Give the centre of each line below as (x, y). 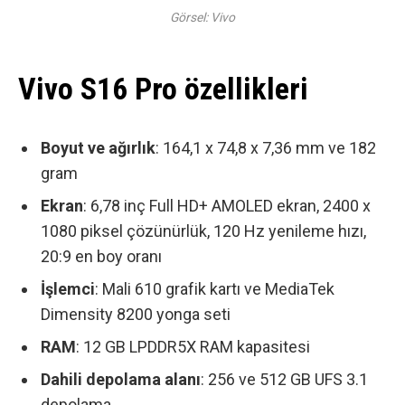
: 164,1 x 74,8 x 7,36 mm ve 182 (266, 148)
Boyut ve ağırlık (98, 148)
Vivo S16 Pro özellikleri (163, 88)
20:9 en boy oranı (101, 257)
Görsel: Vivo (202, 18)
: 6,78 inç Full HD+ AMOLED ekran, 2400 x (227, 206)
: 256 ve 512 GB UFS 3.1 (284, 379)
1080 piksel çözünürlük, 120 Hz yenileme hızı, (203, 231)
